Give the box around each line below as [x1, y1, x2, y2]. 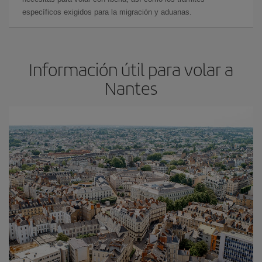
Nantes [105, 75, 157, 100]
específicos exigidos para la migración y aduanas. [22, 8, 192, 16]
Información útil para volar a [29, 57, 233, 81]
